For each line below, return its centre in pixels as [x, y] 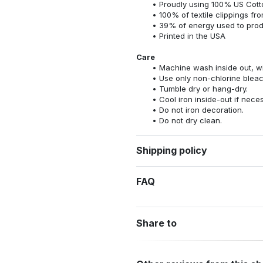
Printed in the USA [192, 36]
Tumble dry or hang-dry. [203, 88]
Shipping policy [172, 151]
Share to [156, 223]
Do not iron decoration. [201, 109]
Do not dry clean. [190, 120]
